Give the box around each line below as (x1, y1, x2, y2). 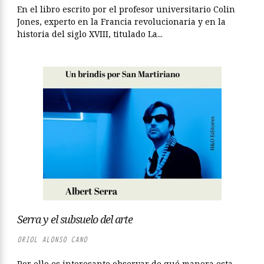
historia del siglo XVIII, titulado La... (17, 28, 163, 39)
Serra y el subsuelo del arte (17, 212, 133, 226)
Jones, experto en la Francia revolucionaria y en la (17, 16, 226, 27)
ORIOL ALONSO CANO (17, 235, 87, 245)
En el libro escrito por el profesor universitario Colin (17, 4, 235, 15)
